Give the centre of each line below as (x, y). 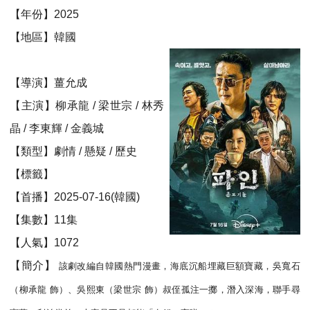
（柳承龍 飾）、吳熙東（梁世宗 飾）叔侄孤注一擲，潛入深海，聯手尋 (155, 290)
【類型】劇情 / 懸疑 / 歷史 (74, 151)
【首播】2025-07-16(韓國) (75, 197)
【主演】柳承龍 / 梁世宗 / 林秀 (87, 106)
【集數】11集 (44, 220)
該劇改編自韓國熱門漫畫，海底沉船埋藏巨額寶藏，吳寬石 (179, 266)
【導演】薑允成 (49, 83)
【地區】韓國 (43, 37)
